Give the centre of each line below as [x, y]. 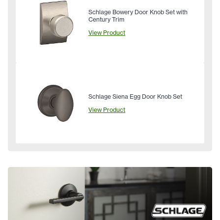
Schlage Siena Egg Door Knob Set [135, 96]
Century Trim [106, 20]
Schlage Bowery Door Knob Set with [138, 12]
